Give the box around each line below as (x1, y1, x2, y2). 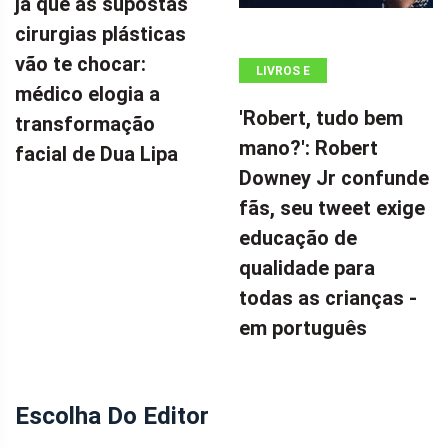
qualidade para (239, 256, 375, 281)
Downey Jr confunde (239, 166, 429, 191)
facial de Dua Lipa (15, 142, 178, 167)
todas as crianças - (239, 286, 417, 311)
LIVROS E (256, 64, 310, 79)
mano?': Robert (239, 136, 378, 161)
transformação (15, 112, 155, 137)
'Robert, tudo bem (239, 106, 403, 131)
